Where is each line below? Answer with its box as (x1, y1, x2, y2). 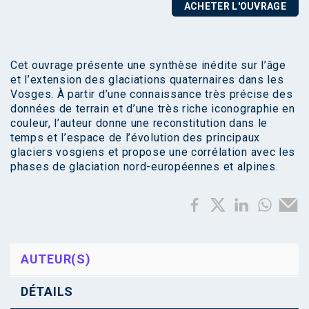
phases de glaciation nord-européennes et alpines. (10, 160, 279, 174)
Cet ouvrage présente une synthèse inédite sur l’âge (10, 59, 286, 72)
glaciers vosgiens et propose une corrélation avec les (10, 146, 296, 159)
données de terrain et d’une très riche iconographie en (10, 102, 295, 116)
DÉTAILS (21, 284, 73, 299)
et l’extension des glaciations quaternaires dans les (10, 73, 284, 87)
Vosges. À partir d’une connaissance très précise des (10, 88, 293, 101)
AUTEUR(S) (21, 252, 91, 267)
